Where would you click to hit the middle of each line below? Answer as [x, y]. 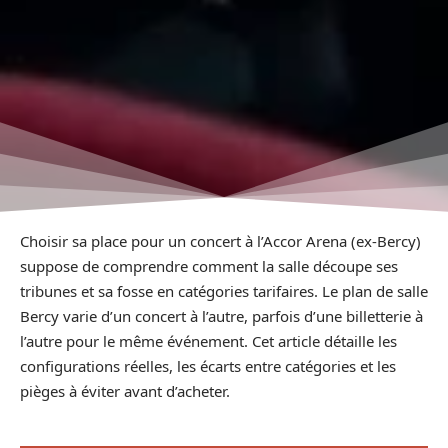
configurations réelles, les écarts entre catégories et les [208, 365]
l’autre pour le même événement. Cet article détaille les [208, 340]
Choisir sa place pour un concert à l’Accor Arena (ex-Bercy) [220, 240]
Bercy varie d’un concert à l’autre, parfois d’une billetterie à [221, 315]
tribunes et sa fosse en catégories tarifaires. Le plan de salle [224, 290]
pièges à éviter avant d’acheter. [125, 390]
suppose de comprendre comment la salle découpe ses [209, 265]
